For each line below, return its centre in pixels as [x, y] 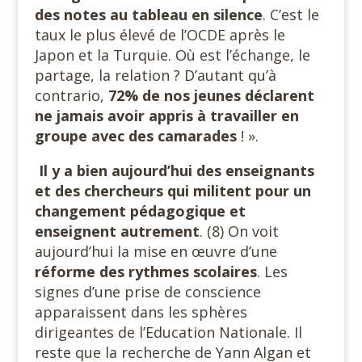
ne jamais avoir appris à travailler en [166, 116]
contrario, [71, 95]
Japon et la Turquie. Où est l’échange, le [172, 55]
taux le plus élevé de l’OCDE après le [160, 35]
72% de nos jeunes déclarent [211, 95]
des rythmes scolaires [178, 271]
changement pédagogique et [140, 211]
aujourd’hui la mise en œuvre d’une [156, 251]
